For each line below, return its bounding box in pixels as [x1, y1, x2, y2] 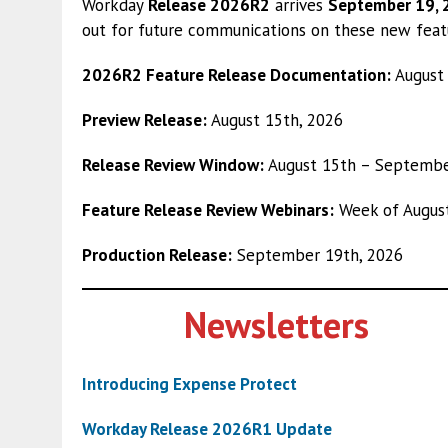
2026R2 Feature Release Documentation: [82, 63, 391, 86]
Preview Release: [82, 108, 207, 131]
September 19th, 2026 [232, 243, 403, 266]
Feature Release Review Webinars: [82, 198, 334, 221]
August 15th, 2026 [207, 108, 343, 131]
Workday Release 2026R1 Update [82, 418, 332, 441]
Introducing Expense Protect [82, 373, 297, 396]
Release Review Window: [82, 153, 264, 176]
